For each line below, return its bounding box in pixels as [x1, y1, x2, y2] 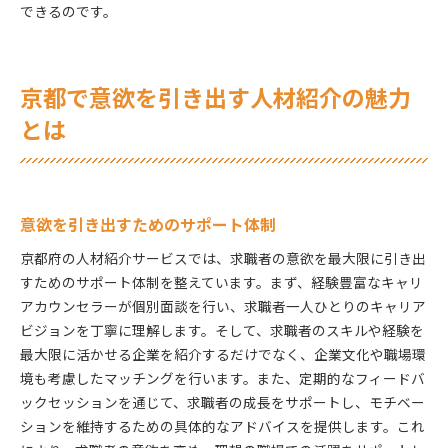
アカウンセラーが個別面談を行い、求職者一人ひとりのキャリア [20, 295, 426, 316]
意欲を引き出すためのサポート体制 [20, 212, 276, 236]
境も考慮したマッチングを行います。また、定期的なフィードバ [20, 367, 425, 388]
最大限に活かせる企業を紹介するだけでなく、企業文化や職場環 [20, 343, 426, 364]
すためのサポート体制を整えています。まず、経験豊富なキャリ [20, 271, 423, 292]
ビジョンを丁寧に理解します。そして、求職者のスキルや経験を [20, 319, 424, 340]
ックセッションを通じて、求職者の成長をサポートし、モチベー [20, 391, 425, 412]
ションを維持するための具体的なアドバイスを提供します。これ [20, 415, 425, 436]
